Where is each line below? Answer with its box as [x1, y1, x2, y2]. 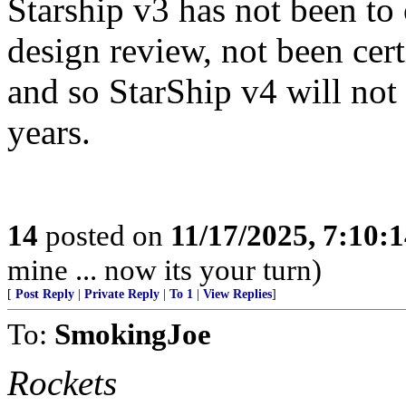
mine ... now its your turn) [7, 253, 322, 286]
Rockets [7, 363, 117, 402]
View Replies [203, 287, 272, 301]
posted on [38, 218, 170, 252]
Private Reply [84, 287, 159, 301]
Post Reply [15, 287, 74, 301]
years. [7, 112, 91, 151]
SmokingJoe [54, 317, 211, 351]
